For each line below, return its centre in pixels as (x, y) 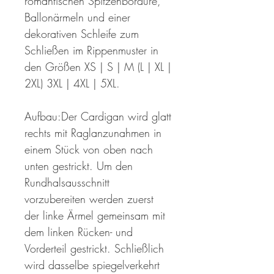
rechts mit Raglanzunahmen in (93, 133)
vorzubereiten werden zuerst (89, 199)
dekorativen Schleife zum (82, 34)
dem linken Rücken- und (79, 232)
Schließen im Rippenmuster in (91, 50)
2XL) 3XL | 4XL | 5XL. (72, 83)
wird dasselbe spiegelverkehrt (92, 265)
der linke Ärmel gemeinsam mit (95, 216)
